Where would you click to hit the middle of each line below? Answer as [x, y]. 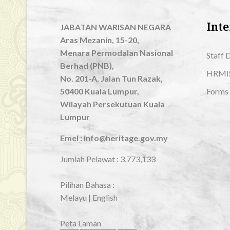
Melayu [73, 197]
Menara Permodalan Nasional [117, 53]
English [105, 197]
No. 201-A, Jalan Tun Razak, [111, 78]
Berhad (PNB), [87, 65]
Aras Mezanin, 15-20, [100, 40]
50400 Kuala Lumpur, [100, 91]
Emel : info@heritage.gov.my [114, 138]
